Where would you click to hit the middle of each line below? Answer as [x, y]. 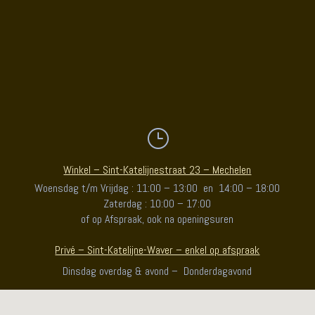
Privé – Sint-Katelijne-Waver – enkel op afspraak [157, 250]
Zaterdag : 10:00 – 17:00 [157, 203]
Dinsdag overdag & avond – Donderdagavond [157, 271]
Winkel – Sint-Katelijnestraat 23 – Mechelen [157, 169]
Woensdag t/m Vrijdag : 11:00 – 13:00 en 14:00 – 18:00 [157, 188]
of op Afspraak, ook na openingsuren [157, 219]
